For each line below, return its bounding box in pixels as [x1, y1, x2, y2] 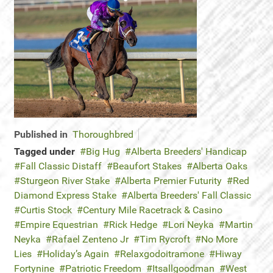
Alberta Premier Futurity [121, 175, 222, 186]
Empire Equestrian [20, 219, 98, 230]
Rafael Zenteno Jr [52, 233, 129, 245]
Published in [14, 129, 68, 140]
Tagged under [14, 146, 75, 157]
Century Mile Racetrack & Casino [83, 204, 222, 216]
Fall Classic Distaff [20, 160, 102, 172]
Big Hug [86, 146, 120, 157]
